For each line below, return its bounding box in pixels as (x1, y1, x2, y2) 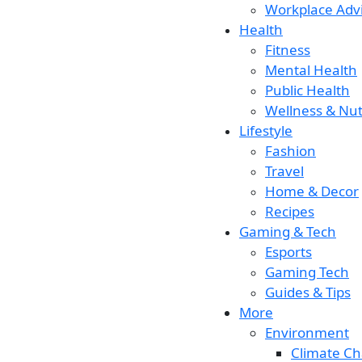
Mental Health (265, 61, 357, 79)
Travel (265, 162, 304, 180)
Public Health (265, 81, 350, 99)
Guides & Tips (265, 283, 351, 301)
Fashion (265, 141, 316, 160)
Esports (265, 242, 312, 261)
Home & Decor (265, 182, 359, 200)
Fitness (265, 40, 310, 59)
